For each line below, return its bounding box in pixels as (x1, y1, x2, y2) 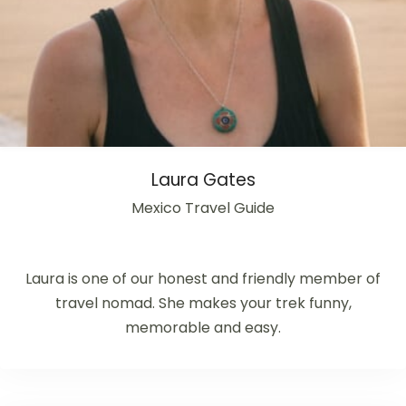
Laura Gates (150, 168, 256, 192)
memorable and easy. (125, 317, 281, 338)
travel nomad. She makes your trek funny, (54, 293, 352, 314)
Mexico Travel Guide (131, 198, 275, 218)
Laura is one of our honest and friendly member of (25, 268, 381, 289)
